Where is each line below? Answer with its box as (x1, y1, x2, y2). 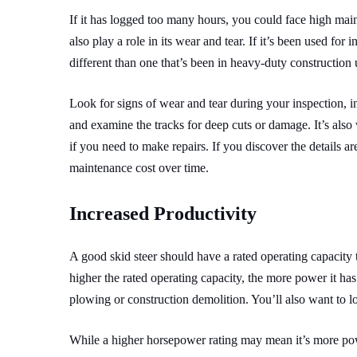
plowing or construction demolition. (69, 292, 251, 306)
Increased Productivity (69, 202, 257, 224)
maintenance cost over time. (69, 160, 209, 175)
